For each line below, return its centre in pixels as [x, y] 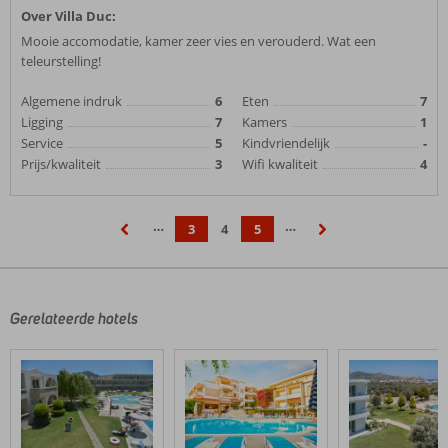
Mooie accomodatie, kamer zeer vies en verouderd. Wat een [198, 41]
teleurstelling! [61, 61]
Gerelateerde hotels [74, 318]
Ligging [42, 122]
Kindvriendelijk [286, 143]
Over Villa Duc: [68, 16]
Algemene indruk [71, 101]
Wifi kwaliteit [280, 164]
